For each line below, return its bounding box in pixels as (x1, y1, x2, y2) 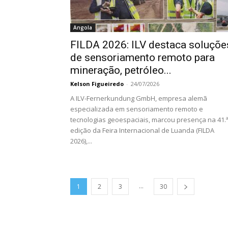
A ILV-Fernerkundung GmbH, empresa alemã (70, 94, 207, 103)
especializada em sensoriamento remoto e (70, 104, 203, 113)
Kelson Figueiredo (70, 80, 124, 88)
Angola (73, 24, 92, 31)
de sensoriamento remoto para (70, 51, 215, 64)
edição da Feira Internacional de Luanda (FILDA (70, 126, 214, 135)
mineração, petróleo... (70, 64, 172, 76)
